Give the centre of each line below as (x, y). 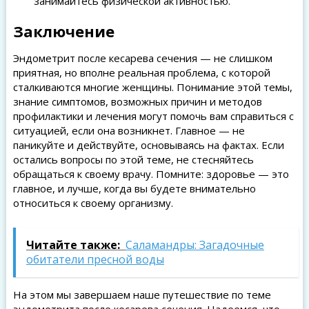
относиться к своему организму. (93, 203)
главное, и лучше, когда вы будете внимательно (134, 188)
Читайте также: (73, 245)
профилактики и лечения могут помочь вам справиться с (153, 116)
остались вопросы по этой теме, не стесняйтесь (133, 159)
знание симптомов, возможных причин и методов (137, 101)
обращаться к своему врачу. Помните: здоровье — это (151, 174)
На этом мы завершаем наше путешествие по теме (142, 295)
